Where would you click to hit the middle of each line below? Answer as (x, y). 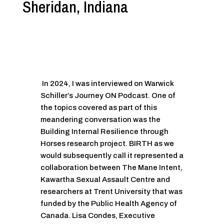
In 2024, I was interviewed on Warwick (107, 84)
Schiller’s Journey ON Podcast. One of (108, 96)
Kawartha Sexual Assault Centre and (105, 180)
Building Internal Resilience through (104, 132)
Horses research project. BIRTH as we (107, 144)
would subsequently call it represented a (112, 156)
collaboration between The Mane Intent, (111, 168)
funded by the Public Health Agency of (108, 204)
